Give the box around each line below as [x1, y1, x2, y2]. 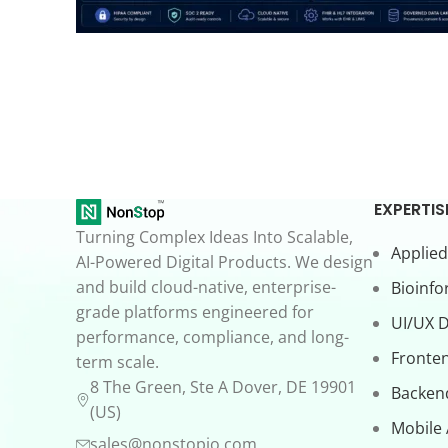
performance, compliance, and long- [76, 326, 349, 349]
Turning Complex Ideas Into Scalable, [76, 226, 353, 249]
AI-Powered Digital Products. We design [76, 251, 373, 274]
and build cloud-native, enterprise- [76, 276, 336, 299]
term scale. [76, 351, 159, 374]
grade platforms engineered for [76, 301, 314, 324]
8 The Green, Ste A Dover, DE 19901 [90, 376, 356, 399]
